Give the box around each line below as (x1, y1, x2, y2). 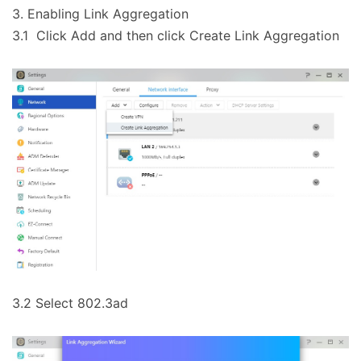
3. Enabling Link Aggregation (12, 6, 189, 23)
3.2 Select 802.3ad (12, 294, 128, 311)
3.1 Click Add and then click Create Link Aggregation (12, 27, 339, 44)
